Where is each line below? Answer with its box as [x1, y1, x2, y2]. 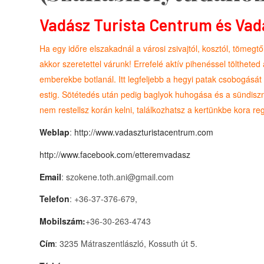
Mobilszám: [39, 215, 85, 227]
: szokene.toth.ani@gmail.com [61, 170, 174, 183]
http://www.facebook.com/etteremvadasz [39, 148, 190, 160]
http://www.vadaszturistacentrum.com [74, 126, 213, 138]
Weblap [39, 126, 70, 138]
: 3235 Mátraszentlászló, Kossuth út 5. [55, 237, 197, 250]
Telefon [39, 193, 70, 205]
